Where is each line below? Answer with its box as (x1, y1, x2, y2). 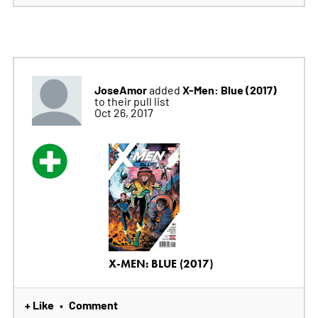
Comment (68, 296, 118, 312)
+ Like (24, 296, 54, 312)
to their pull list (94, 94, 170, 109)
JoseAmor (94, 82, 147, 98)
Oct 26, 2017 (94, 105, 153, 120)
